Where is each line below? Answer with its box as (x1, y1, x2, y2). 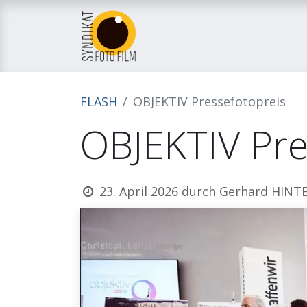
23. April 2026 (99, 183, 179, 199)
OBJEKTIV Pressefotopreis (133, 93, 286, 110)
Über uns (227, 27, 279, 44)
